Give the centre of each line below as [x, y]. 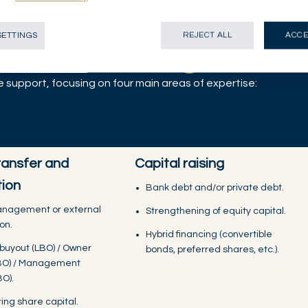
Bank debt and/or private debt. [215, 188]
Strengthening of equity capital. [216, 211]
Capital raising [179, 164]
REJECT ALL [207, 35]
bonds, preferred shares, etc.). [212, 250]
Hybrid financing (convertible [209, 235]
